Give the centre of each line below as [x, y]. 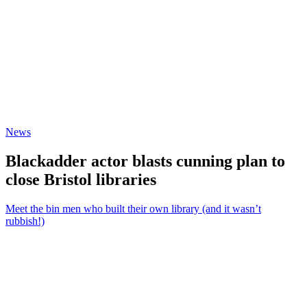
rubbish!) [25, 221]
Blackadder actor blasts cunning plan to [145, 161]
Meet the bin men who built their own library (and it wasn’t [133, 208]
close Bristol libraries [81, 180]
